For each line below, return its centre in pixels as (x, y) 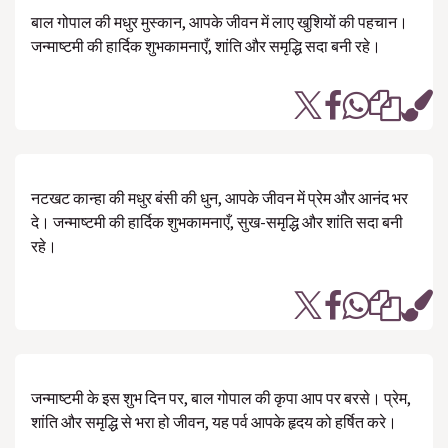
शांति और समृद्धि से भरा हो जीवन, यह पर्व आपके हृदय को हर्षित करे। (214, 422)
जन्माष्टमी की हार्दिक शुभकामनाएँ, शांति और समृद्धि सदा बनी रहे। (206, 46)
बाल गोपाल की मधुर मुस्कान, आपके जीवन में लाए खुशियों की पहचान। (219, 22)
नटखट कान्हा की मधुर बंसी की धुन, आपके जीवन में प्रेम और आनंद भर (219, 198)
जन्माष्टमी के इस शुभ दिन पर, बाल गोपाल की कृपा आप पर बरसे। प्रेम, (221, 398)
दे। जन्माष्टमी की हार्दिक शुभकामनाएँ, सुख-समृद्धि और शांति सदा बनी (217, 222)
